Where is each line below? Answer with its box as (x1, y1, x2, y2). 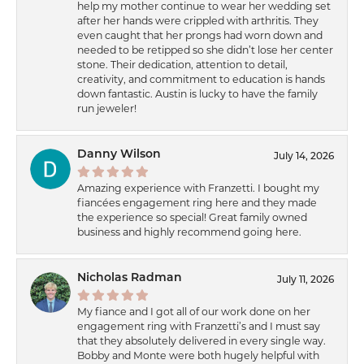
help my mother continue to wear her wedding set (77, 2, 331, 12)
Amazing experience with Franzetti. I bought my (77, 184, 319, 194)
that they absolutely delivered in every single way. (77, 336, 326, 347)
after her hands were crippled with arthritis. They (77, 16, 318, 27)
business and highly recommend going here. (77, 227, 301, 238)
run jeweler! (77, 104, 136, 115)
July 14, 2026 (274, 152, 334, 162)
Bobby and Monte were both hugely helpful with (77, 351, 319, 362)
